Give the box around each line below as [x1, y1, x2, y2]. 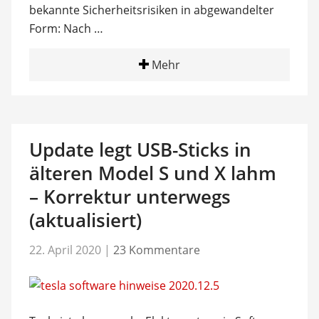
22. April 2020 [28, 242, 101, 258]
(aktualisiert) [28, 206, 142, 233]
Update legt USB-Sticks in [28, 136, 251, 162]
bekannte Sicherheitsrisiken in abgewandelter [28, 1, 274, 18]
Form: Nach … [28, 20, 103, 36]
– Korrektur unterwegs [28, 183, 231, 209]
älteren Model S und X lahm [28, 159, 276, 186]
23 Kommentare [113, 242, 200, 258]
